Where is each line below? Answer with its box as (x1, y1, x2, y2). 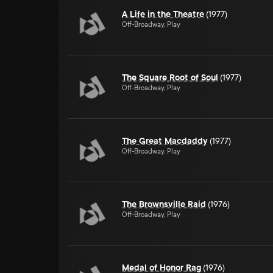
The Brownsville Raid (122, 199, 206, 209)
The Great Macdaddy (122, 136, 208, 146)
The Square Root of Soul (122, 73, 218, 82)
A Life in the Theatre (122, 9, 204, 19)
